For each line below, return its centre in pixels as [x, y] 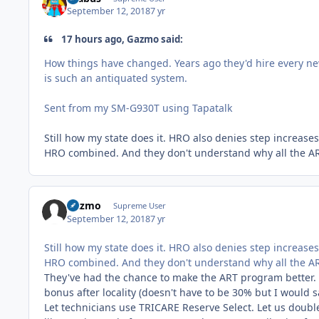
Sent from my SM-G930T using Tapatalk [138, 108]
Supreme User [139, 206]
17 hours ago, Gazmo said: [121, 39]
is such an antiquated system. [116, 78]
